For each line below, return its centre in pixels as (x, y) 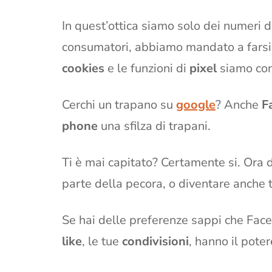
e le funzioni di (147, 68)
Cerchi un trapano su (119, 104)
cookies (83, 68)
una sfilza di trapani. (154, 126)
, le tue (102, 241)
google (196, 104)
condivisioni (155, 241)
